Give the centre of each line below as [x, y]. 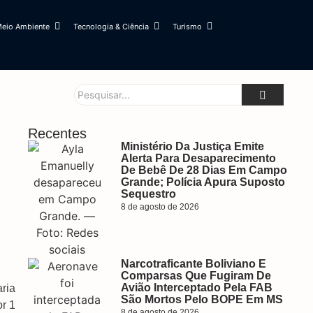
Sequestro [148, 194]
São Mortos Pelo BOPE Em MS [202, 299]
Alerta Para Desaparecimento [198, 158]
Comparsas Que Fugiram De [196, 276]
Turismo [187, 27]
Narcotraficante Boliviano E [193, 264]
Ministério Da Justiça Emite [192, 146]
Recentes [57, 133]
